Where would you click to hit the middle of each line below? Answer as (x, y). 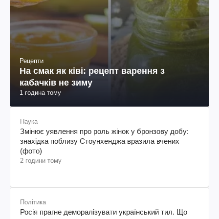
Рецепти (32, 61)
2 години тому (41, 161)
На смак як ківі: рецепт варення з (92, 71)
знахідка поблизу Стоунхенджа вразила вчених (100, 141)
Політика (33, 202)
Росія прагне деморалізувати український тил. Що (104, 212)
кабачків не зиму (56, 83)
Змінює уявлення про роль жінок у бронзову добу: (104, 131)
